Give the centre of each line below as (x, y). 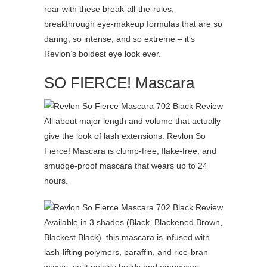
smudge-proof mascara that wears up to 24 (126, 166)
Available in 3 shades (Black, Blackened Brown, (133, 223)
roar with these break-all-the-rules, (109, 9)
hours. (56, 181)
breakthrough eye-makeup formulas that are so (133, 24)
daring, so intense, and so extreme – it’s (119, 39)
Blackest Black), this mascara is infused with (127, 237)
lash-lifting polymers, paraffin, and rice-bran (126, 252)
